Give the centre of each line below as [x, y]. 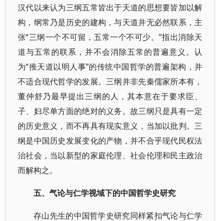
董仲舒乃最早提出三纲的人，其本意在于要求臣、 [110, 96]
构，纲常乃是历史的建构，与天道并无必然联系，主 [110, 22]
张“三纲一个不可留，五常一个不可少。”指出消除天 [110, 37]
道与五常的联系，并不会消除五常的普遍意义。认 [110, 52]
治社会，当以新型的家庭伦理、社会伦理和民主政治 [110, 155]
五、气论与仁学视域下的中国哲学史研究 [105, 193]
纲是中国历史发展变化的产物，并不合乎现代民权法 [110, 141]
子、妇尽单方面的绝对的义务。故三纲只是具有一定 [110, 111]
